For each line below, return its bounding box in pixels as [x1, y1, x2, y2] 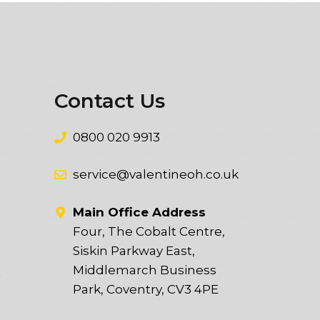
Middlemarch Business [72, 262, 216, 277]
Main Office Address [72, 204, 206, 219]
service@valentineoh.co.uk [72, 167, 239, 182]
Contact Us [54, 88, 165, 113]
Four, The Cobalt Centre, [72, 224, 225, 239]
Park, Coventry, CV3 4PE [72, 281, 219, 296]
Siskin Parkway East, [72, 243, 195, 258]
